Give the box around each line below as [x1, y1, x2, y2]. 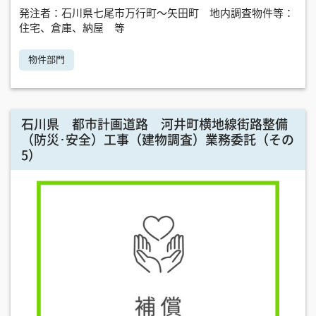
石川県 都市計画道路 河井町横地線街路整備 [21, 114, 288, 133]
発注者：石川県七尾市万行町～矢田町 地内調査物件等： [19, 7, 294, 18]
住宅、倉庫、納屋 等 [19, 22, 125, 33]
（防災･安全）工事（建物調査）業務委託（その [21, 129, 294, 149]
